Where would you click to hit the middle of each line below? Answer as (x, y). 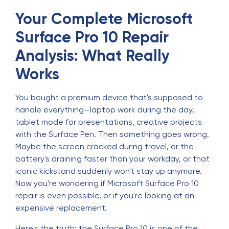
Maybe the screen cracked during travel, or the (105, 146)
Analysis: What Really (93, 56)
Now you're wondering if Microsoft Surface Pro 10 (107, 183)
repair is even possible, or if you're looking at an (105, 196)
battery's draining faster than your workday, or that (112, 159)
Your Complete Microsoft (104, 19)
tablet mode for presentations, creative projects (109, 122)
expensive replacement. (61, 208)
